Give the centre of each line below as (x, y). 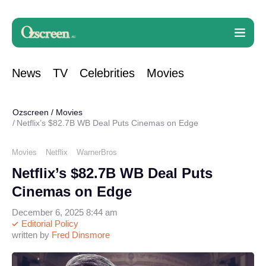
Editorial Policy (49, 224)
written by (32, 235)
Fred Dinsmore (81, 235)
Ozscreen (31, 112)
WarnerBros (97, 152)
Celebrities (107, 73)
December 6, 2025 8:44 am (65, 212)
